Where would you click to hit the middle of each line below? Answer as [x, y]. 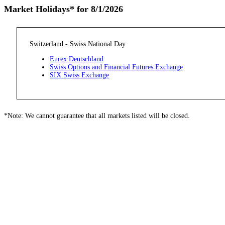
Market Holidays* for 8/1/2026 [64, 9]
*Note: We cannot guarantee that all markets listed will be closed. [97, 116]
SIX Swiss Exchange [79, 75]
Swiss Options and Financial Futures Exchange [116, 67]
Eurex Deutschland [77, 59]
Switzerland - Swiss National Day [78, 44]
